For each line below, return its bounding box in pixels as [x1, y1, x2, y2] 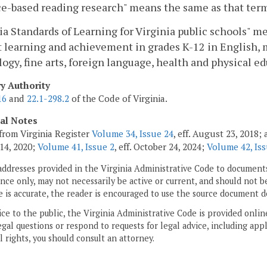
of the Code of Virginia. [69, 92, 167, 104]
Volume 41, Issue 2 [38, 140, 114, 153]
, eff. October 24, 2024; [114, 140, 207, 153]
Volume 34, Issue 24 [92, 127, 173, 139]
